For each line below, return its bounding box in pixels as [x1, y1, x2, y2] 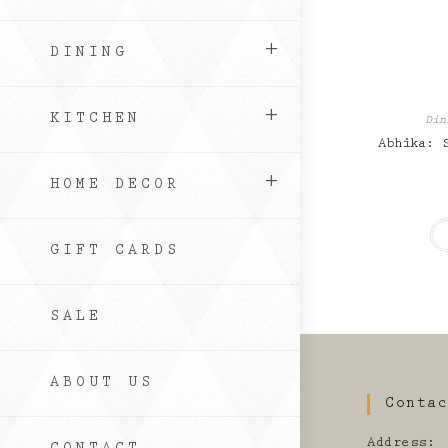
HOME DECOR [50, 178, 180, 193]
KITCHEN [50, 112, 141, 127]
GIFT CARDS [50, 244, 180, 259]
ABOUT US [50, 376, 154, 391]
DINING [50, 46, 128, 61]
